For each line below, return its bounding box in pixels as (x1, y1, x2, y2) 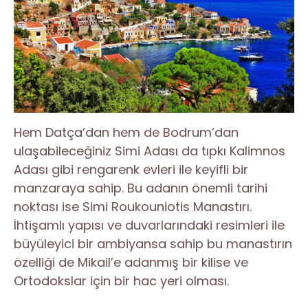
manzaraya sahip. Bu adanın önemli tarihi (14, 179, 267, 197)
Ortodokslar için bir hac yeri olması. (14, 272, 229, 290)
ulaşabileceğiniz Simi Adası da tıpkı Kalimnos (14, 142, 285, 160)
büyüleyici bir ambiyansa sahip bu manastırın (14, 235, 292, 253)
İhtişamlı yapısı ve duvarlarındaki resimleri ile (14, 217, 285, 234)
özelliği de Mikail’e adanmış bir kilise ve (14, 254, 248, 272)
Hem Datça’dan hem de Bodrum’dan (14, 124, 239, 142)
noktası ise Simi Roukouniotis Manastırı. (14, 198, 252, 216)
